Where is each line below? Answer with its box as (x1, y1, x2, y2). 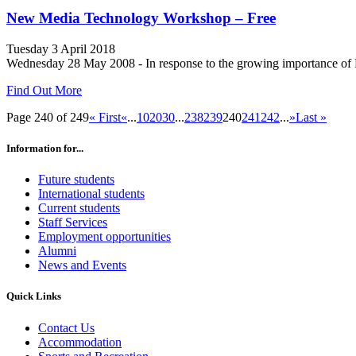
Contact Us (38, 320, 95, 335)
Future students (38, 172, 114, 187)
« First (89, 110, 121, 124)
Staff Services (38, 215, 107, 230)
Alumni (38, 244, 76, 258)
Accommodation (38, 335, 122, 349)
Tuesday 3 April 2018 (6, 41, 115, 56)
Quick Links (6, 290, 61, 303)
